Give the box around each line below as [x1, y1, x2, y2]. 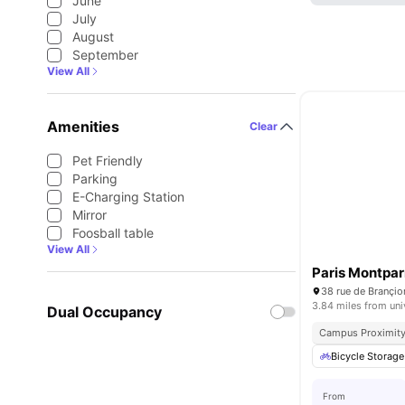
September [72, 47, 138, 62]
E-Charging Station [72, 189, 184, 204]
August [72, 29, 114, 44]
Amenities [47, 118, 119, 136]
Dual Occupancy [47, 303, 162, 321]
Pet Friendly [72, 153, 143, 168]
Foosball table [72, 225, 154, 240]
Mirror [72, 207, 107, 222]
